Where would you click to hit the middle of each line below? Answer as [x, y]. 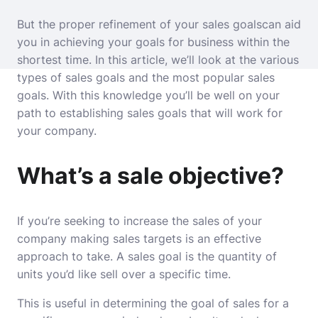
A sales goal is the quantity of [197, 256]
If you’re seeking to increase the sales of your [139, 221]
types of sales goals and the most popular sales [146, 77]
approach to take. [65, 256]
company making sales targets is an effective [139, 238]
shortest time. [54, 60]
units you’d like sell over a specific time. [124, 274]
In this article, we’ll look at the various [197, 60]
